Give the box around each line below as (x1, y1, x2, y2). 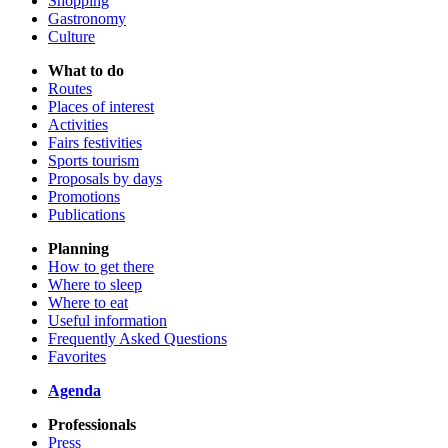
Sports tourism (48, 152, 139, 170)
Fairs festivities (48, 134, 142, 152)
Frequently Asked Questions (48, 330, 227, 348)
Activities (48, 116, 108, 134)
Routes (48, 80, 92, 98)
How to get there (48, 258, 154, 276)
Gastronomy (48, 10, 126, 28)
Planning (48, 240, 109, 258)
